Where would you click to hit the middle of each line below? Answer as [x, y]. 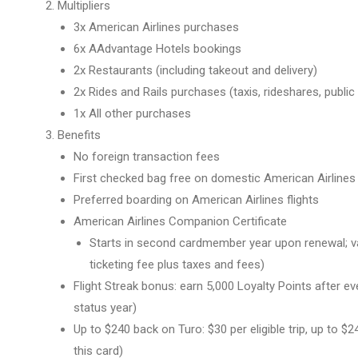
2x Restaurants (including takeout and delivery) [195, 70]
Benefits [79, 135]
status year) [105, 308]
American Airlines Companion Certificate [180, 221]
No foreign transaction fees [147, 157]
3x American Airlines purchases [156, 27]
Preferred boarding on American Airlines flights [196, 200]
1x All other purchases [132, 113]
